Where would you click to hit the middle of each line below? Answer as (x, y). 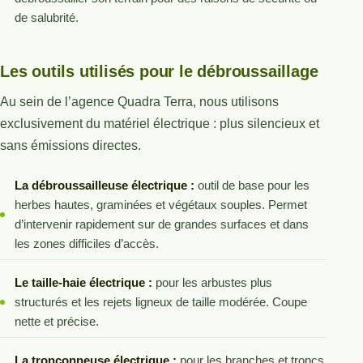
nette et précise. (56, 322)
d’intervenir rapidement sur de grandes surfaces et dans (161, 224)
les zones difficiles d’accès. (86, 244)
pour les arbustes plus (212, 283)
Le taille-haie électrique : (83, 283)
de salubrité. (46, 17)
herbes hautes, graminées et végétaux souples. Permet (160, 205)
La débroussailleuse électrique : (104, 186)
